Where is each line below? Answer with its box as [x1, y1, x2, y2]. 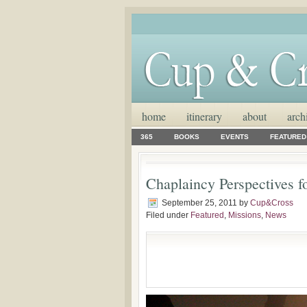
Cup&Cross [250, 198, 293, 208]
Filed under [146, 210, 191, 220]
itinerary [186, 109, 222, 123]
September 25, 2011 [162, 198, 237, 208]
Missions [228, 210, 261, 220]
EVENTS [221, 133, 249, 140]
